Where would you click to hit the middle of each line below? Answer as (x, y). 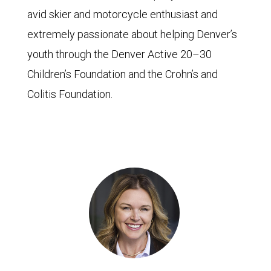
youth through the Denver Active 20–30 (119, 54)
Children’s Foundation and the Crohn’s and (122, 74)
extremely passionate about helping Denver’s (132, 34)
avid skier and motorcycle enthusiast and (122, 14)
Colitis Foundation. (70, 94)
